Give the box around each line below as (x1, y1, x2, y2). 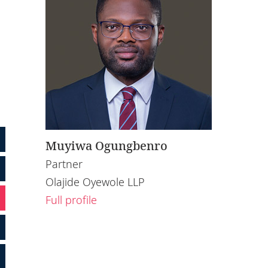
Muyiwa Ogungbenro (45, 137, 167, 154)
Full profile (45, 192, 97, 207)
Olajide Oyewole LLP (45, 174, 145, 189)
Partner (45, 156, 83, 171)
